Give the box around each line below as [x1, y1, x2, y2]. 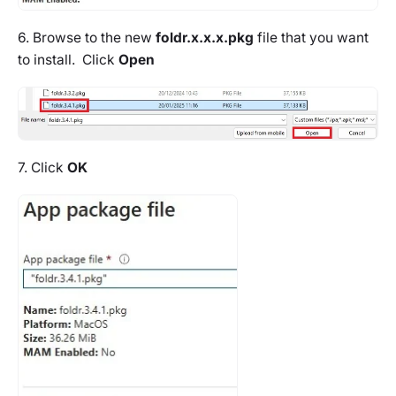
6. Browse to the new [18, 28, 156, 46]
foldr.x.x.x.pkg [156, 28, 254, 46]
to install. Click [18, 50, 118, 68]
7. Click [18, 159, 67, 177]
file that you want [254, 28, 369, 46]
